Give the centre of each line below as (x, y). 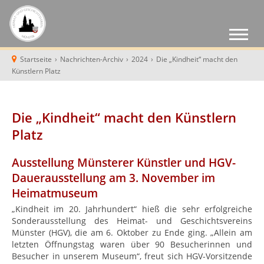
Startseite (36, 59)
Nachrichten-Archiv (92, 59)
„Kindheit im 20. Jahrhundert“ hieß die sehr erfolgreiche (132, 209)
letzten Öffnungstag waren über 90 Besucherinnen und (132, 245)
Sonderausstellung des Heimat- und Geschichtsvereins (132, 221)
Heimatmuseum (55, 193)
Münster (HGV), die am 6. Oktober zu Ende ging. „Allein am (132, 233)
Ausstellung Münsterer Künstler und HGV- (124, 162)
